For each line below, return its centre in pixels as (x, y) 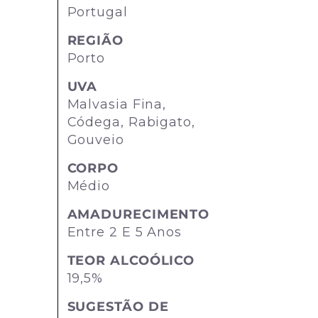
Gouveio (95, 140)
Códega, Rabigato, (131, 122)
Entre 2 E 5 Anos (124, 232)
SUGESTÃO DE (118, 307)
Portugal (97, 12)
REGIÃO (95, 41)
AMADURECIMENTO (138, 215)
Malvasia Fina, (117, 105)
